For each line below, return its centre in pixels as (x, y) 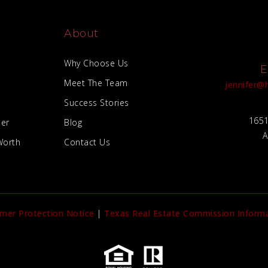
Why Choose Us (96, 63)
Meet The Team (96, 83)
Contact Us (87, 142)
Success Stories (97, 103)
